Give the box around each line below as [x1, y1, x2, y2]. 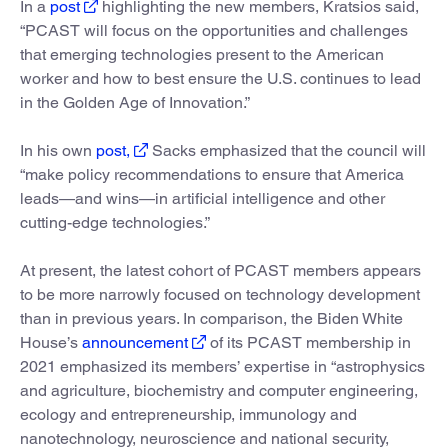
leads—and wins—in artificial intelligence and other [20, 188, 385, 208]
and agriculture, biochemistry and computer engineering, [20, 380, 418, 400]
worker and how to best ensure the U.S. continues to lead [20, 68, 421, 88]
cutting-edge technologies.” [20, 212, 210, 232]
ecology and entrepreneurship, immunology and [20, 404, 357, 424]
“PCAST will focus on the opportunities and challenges [20, 20, 408, 40]
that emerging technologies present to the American [20, 44, 384, 64]
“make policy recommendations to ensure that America [20, 164, 404, 184]
